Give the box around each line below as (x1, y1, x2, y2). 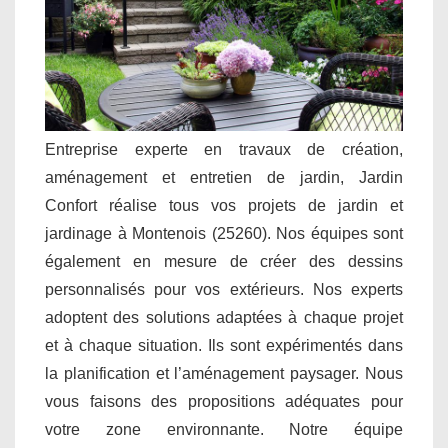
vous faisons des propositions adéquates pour (45, 392, 403, 410)
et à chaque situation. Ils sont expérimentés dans (45, 336, 403, 354)
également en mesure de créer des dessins (45, 252, 403, 270)
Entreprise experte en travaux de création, (45, 140, 403, 158)
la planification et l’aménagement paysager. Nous (45, 364, 403, 382)
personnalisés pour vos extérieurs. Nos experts (45, 280, 403, 298)
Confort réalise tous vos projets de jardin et (45, 196, 403, 214)
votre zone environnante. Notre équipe (45, 420, 403, 438)
